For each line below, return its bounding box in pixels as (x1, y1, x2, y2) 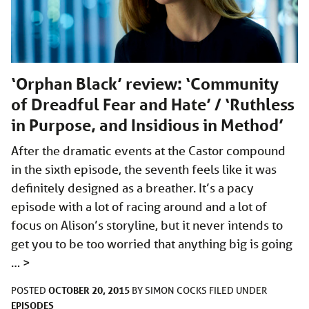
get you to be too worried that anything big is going (11, 235, 292, 251)
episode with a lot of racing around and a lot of (11, 198, 267, 214)
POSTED (11, 283, 48, 297)
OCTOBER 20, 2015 (48, 283, 130, 297)
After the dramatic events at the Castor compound (11, 142, 286, 158)
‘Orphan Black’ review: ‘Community (11, 73, 279, 94)
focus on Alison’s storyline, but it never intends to (11, 217, 283, 232)
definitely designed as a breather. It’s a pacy (11, 179, 254, 195)
